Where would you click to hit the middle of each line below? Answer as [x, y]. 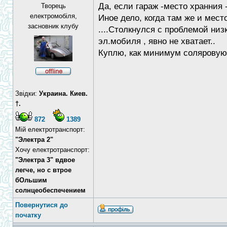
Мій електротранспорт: [50, 129]
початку [28, 215]
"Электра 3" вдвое [45, 160]
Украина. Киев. [63, 93]
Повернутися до [42, 205]
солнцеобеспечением [50, 190]
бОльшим [31, 180]
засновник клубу [53, 26]
